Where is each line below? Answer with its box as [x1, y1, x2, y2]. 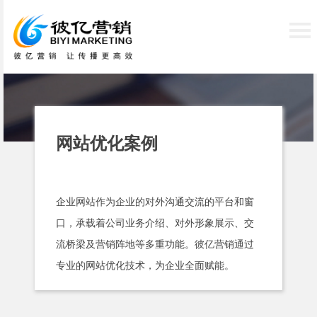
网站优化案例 [55, 134, 158, 154]
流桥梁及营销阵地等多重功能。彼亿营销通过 [55, 238, 254, 250]
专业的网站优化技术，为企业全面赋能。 [55, 260, 234, 272]
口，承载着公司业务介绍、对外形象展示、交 [55, 217, 254, 229]
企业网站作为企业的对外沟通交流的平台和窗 [55, 196, 254, 208]
